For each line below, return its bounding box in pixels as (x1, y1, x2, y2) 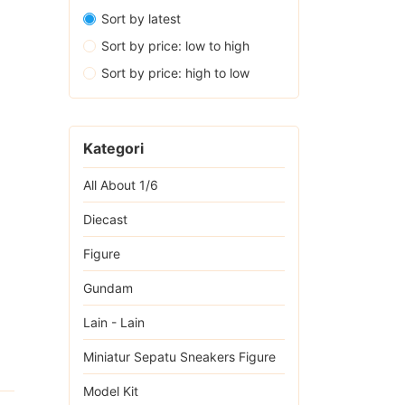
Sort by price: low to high (101, 37, 250, 53)
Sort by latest (101, 10, 181, 26)
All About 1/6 (83, 177, 158, 193)
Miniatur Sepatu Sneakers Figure (83, 349, 276, 365)
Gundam (83, 280, 133, 297)
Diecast (83, 212, 127, 228)
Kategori (83, 138, 144, 157)
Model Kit (83, 383, 138, 400)
